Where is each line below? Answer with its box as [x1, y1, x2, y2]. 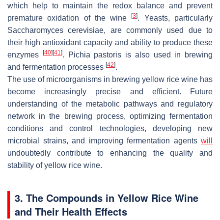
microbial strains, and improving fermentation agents [7, 136, 201, 145]
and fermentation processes [7, 62, 106, 71]
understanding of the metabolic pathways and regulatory [7, 99, 213, 108]
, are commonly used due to [104, 26, 213, 34]
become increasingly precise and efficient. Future [7, 87, 213, 96]
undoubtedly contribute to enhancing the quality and [7, 148, 213, 157]
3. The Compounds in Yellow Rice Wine [15, 190, 198, 205]
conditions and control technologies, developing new [7, 124, 213, 133]
